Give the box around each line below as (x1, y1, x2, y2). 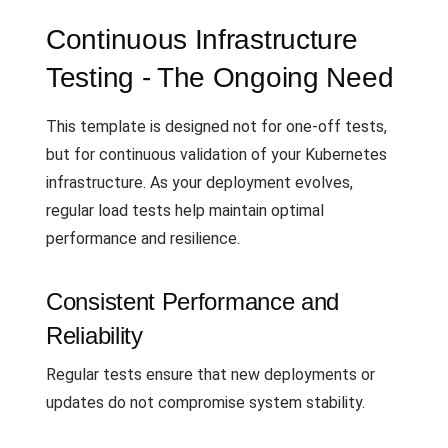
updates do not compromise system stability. (46, 392, 365, 412)
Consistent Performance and (46, 287, 340, 315)
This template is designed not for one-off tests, (46, 116, 387, 136)
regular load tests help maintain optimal (46, 200, 324, 220)
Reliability (46, 321, 143, 349)
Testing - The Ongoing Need (46, 61, 394, 93)
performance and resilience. (46, 228, 240, 248)
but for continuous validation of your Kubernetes (46, 144, 387, 164)
